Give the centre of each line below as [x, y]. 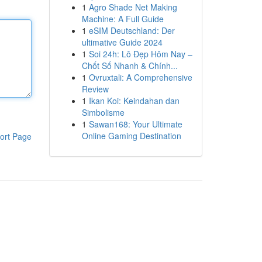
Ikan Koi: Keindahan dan [134, 101]
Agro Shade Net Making [133, 7]
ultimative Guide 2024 [122, 42]
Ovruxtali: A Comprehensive [140, 77]
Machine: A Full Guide [123, 19]
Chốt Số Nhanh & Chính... [130, 65]
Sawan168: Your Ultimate [135, 124]
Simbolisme [103, 112]
